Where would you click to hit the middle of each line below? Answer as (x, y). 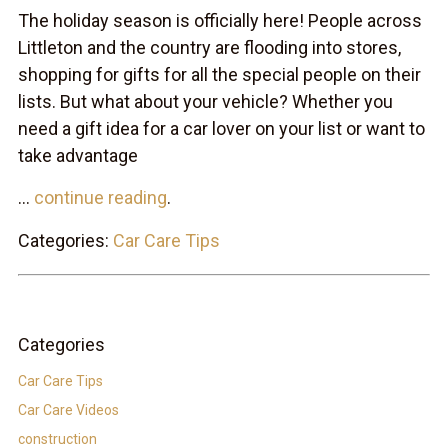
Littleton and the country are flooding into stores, (209, 47)
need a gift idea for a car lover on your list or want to (221, 128)
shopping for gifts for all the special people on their (219, 74)
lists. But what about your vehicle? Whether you (205, 101)
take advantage (77, 155)
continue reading (100, 197)
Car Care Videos (68, 409)
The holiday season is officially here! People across (219, 20)
